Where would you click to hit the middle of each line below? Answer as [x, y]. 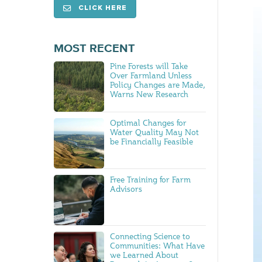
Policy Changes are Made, [158, 85]
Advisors [126, 188]
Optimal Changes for [149, 122]
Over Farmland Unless [151, 75]
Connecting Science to [150, 236]
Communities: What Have [158, 245]
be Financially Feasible [152, 141]
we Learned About [144, 254]
